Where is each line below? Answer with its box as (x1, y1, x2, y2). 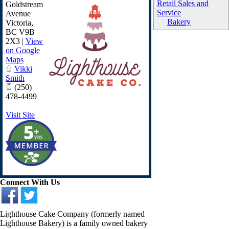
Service (157, 8, 181, 17)
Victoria (6, 18, 31, 27)
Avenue (6, 9, 31, 18)
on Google (6, 46, 40, 55)
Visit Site (6, 110, 35, 119)
